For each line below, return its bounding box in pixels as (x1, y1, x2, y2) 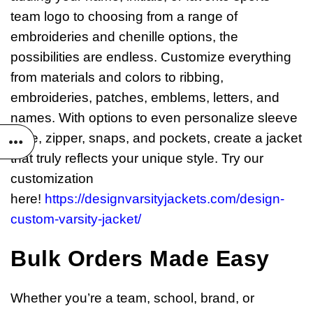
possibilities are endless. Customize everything (10, 49, 291, 64)
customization (10, 170, 94, 186)
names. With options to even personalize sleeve (10, 110, 298, 125)
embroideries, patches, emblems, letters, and (10, 89, 279, 105)
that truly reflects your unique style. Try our (10, 150, 263, 166)
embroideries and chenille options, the (10, 29, 238, 44)
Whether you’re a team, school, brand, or (10, 290, 254, 305)
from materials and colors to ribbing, (10, 69, 224, 85)
